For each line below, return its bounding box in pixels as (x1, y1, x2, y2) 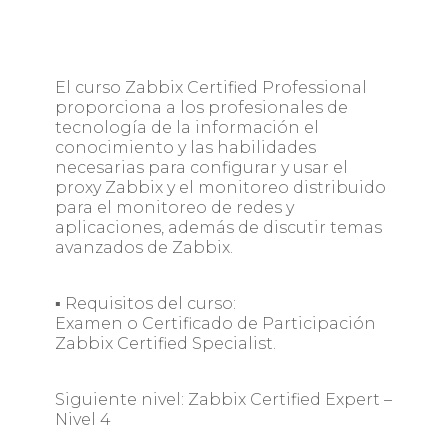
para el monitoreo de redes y (54, 198, 294, 218)
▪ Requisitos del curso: (54, 294, 236, 314)
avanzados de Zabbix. (54, 238, 233, 258)
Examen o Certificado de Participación (54, 314, 376, 334)
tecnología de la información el (54, 118, 319, 138)
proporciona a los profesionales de (54, 98, 348, 118)
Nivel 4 (54, 410, 111, 430)
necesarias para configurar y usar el (54, 158, 348, 178)
